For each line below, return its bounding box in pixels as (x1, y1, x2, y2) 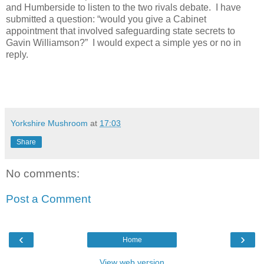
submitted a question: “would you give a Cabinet (6, 14, 206, 24)
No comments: (6, 167, 80, 180)
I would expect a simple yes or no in (93, 37, 241, 48)
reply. (6, 49, 28, 60)
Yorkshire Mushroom (11, 118, 88, 128)
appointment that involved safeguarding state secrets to (6, 25, 235, 36)
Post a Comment (6, 193, 91, 206)
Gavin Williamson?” (6, 37, 88, 48)
